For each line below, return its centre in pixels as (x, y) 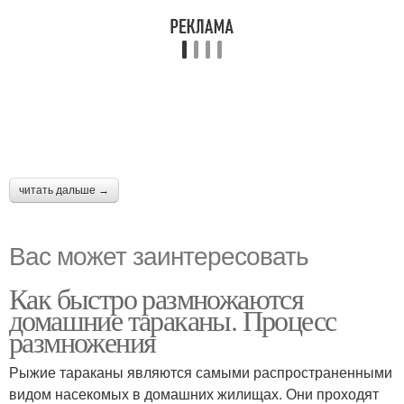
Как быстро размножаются (156, 298)
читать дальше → (64, 190)
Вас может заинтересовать (159, 254)
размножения (83, 341)
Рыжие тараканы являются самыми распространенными (201, 372)
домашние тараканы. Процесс (173, 320)
